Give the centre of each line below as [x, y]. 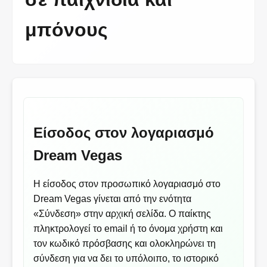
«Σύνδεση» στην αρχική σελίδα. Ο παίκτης [122, 214]
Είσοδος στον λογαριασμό [124, 133]
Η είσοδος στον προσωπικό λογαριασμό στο [127, 184]
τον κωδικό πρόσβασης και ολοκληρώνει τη [125, 244]
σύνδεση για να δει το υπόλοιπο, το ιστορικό [126, 259]
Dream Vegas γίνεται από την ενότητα [113, 199]
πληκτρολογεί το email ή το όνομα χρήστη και [128, 229]
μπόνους [66, 30]
